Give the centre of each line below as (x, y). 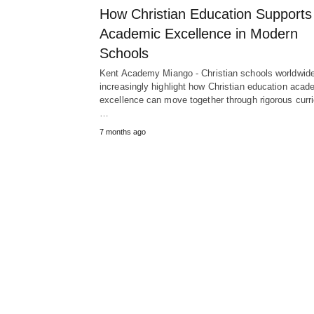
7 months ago (123, 132)
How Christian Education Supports (206, 14)
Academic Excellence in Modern (199, 34)
